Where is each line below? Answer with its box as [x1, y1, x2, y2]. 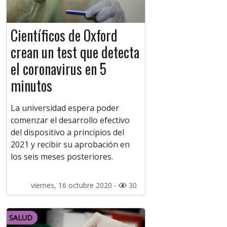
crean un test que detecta [11, 42, 139, 63]
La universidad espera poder [11, 102, 119, 114]
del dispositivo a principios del [11, 127, 124, 138]
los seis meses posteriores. [11, 151, 115, 163]
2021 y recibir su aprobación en [11, 139, 130, 150]
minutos [11, 75, 52, 96]
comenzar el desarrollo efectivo [11, 115, 130, 126]
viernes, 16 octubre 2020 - [30, 180, 119, 191]
